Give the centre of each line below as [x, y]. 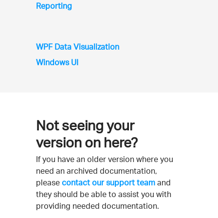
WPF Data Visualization [78, 47]
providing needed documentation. [98, 206]
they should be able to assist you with [104, 194]
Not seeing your [85, 125]
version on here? [87, 142]
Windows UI [57, 62]
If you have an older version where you [105, 159]
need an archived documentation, [97, 171]
